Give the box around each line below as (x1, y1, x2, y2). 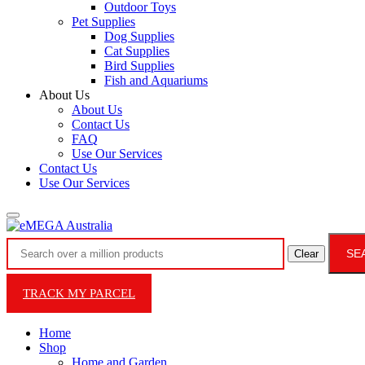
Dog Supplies (104, 29, 174, 43)
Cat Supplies (104, 44, 169, 58)
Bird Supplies (104, 59, 174, 73)
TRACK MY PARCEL (23, 287, 135, 300)
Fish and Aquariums (104, 73, 208, 87)
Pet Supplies (72, 15, 135, 29)
